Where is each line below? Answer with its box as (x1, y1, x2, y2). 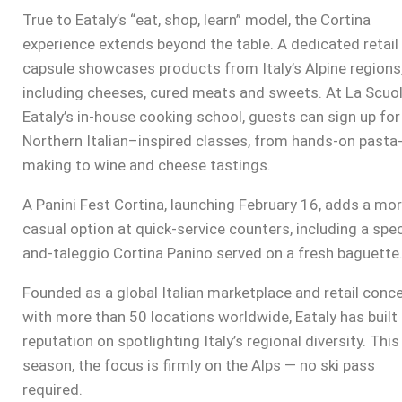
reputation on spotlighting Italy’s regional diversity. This (22, 331, 399, 350)
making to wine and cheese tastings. (22, 155, 271, 174)
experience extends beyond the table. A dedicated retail (22, 34, 398, 53)
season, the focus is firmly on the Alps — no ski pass (22, 355, 375, 374)
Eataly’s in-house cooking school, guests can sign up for (22, 107, 400, 126)
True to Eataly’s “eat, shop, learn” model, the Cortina (22, 10, 371, 29)
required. (22, 380, 83, 398)
